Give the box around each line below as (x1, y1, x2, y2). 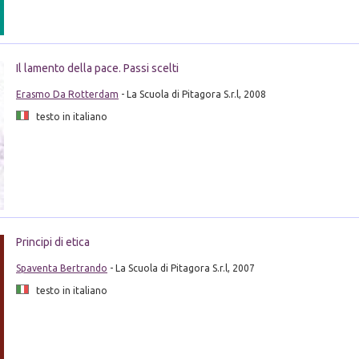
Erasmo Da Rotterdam (15, 88, 119, 99)
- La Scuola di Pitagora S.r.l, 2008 (118, 88, 266, 99)
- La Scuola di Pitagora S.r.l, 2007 (107, 263, 255, 274)
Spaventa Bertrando (15, 263, 107, 274)
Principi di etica (15, 236, 90, 249)
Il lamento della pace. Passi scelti (15, 61, 179, 75)
